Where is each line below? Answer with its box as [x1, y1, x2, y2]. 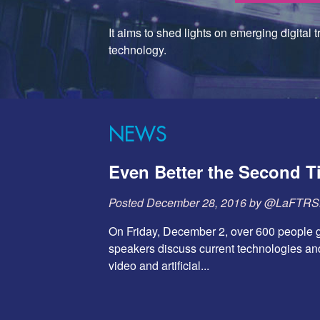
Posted [109, 194, 146, 211]
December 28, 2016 [146, 194, 246, 211]
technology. [109, 41, 166, 58]
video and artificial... [109, 256, 209, 274]
